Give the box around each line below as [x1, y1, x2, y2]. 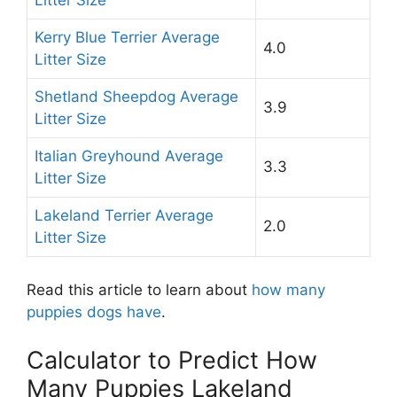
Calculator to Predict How [27, 345, 317, 375]
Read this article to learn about [27, 281, 252, 300]
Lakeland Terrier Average [35, 206, 214, 224]
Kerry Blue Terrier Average [35, 27, 220, 46]
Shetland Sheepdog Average [35, 87, 238, 105]
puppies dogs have [27, 303, 161, 322]
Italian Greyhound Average [35, 146, 223, 165]
